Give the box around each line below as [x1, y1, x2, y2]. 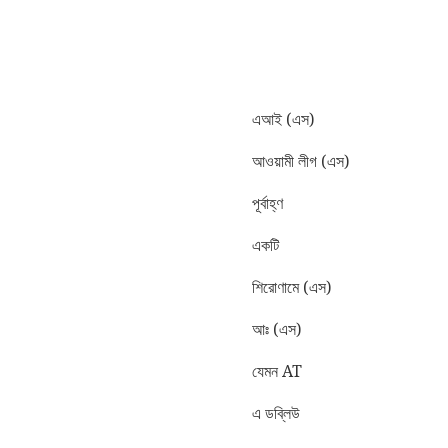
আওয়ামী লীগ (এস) [252, 151, 349, 171]
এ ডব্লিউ [252, 403, 300, 423]
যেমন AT [252, 361, 302, 381]
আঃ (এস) [252, 319, 301, 339]
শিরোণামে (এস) [252, 277, 331, 297]
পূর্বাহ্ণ [252, 193, 283, 213]
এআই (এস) [252, 109, 314, 129]
